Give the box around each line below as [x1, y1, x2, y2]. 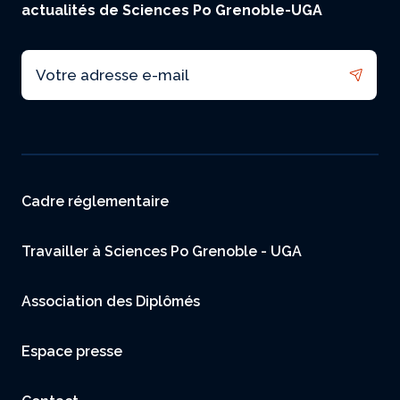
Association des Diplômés [21, 293, 200, 311]
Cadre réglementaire [21, 193, 169, 211]
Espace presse [21, 343, 122, 361]
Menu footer [21, 176, 152, 204]
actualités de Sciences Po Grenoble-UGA [21, 2, 322, 20]
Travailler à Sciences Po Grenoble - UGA [21, 243, 302, 261]
